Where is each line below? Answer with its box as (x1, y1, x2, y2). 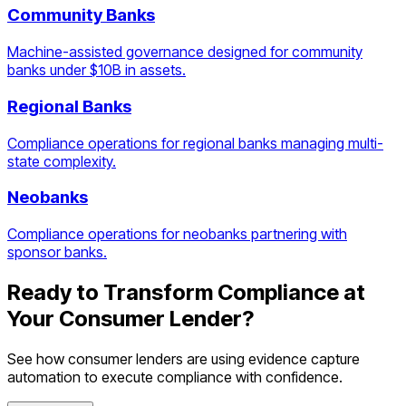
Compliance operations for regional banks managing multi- (7, 133, 383, 152)
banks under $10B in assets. (7, 61, 186, 80)
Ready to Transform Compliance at (7, 278, 365, 305)
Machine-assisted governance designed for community (7, 43, 362, 62)
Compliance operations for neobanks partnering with (7, 224, 347, 243)
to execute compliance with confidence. (81, 367, 343, 386)
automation (7, 367, 81, 386)
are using (183, 349, 248, 368)
